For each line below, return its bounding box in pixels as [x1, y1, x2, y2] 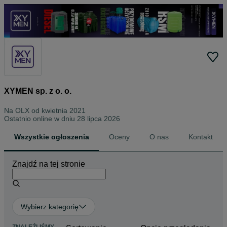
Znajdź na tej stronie [12, 160, 85, 169]
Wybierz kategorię [21, 203, 79, 211]
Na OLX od [4, 106, 42, 115]
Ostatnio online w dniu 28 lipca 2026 [4, 115, 120, 123]
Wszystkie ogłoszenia [14, 133, 89, 141]
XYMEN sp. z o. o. [4, 87, 71, 96]
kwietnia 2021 [42, 106, 86, 115]
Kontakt [188, 133, 213, 141]
